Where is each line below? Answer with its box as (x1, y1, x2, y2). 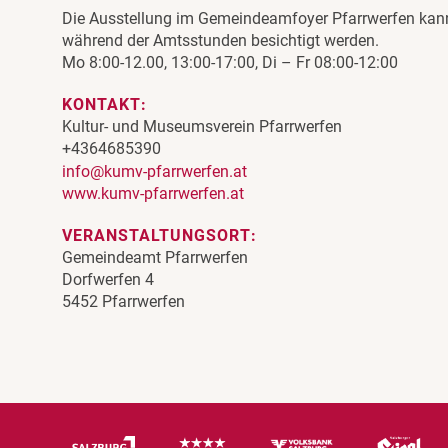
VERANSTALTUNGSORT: (62, 226, 257, 246)
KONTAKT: (62, 94, 147, 114)
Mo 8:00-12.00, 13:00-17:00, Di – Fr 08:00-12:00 (62, 52, 398, 72)
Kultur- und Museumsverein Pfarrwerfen (62, 116, 342, 136)
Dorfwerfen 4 (62, 270, 154, 290)
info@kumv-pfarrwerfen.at (62, 161, 247, 181)
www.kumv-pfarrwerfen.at (62, 184, 244, 204)
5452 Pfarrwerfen (62, 292, 185, 312)
